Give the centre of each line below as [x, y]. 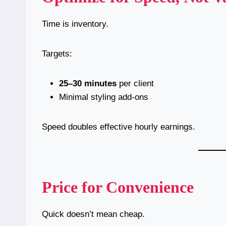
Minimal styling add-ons [104, 97]
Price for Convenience [118, 187]
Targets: [57, 54]
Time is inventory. [75, 24]
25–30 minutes [88, 84]
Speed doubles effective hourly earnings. [119, 127]
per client [135, 84]
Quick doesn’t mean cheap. [93, 214]
